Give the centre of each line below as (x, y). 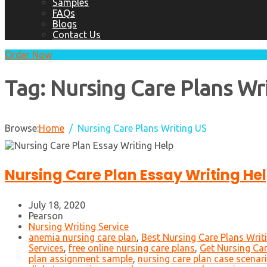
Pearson (46, 216)
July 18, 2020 (57, 205)
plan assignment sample (81, 259)
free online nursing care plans (132, 248)
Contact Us (77, 35)
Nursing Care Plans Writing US (142, 128)
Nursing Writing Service (79, 227)
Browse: (22, 128)
